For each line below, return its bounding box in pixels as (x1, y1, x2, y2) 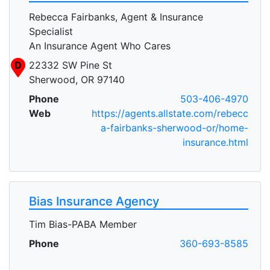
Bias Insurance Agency (29, 193, 159, 209)
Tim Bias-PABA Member (29, 218, 137, 230)
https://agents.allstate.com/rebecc (92, 107, 248, 119)
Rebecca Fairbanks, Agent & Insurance (29, 10, 203, 23)
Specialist (29, 25, 73, 37)
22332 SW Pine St (29, 58, 112, 71)
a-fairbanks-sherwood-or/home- (101, 121, 248, 134)
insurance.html (183, 136, 248, 148)
